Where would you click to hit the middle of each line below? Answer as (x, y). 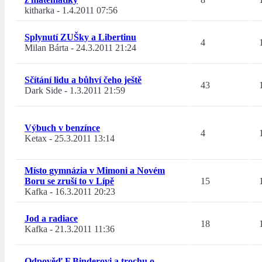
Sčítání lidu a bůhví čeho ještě (83, 80)
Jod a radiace (51, 219)
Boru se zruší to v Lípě (69, 181)
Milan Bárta (46, 48)
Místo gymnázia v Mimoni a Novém (95, 171)
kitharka (39, 11)
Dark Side (43, 91)
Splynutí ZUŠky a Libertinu (80, 37)
